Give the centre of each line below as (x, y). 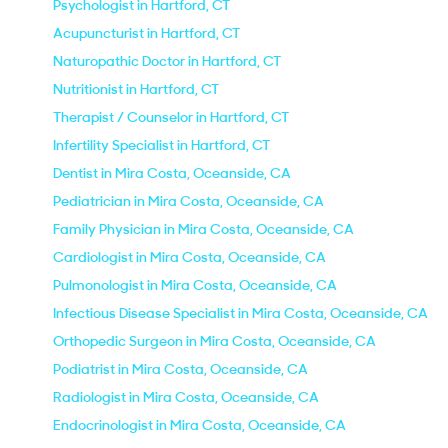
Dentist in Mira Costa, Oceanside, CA (172, 173)
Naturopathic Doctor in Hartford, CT (167, 61)
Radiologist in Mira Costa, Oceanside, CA (186, 397)
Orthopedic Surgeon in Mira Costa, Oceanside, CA (214, 341)
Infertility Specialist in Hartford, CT (161, 145)
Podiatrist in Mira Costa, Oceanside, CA (180, 369)
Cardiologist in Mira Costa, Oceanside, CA (189, 257)
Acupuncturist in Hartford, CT (146, 33)
